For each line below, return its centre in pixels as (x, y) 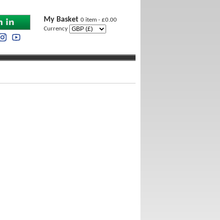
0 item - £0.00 (99, 20)
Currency (56, 29)
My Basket (62, 20)
